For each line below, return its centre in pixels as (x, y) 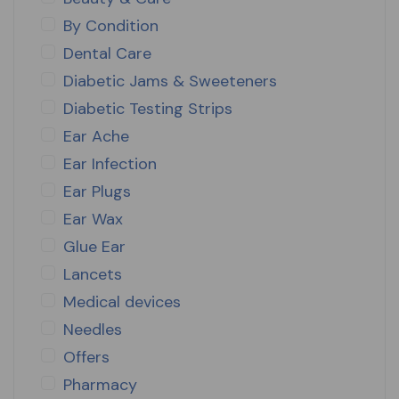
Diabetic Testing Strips (148, 108)
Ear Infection (110, 163)
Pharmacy (100, 384)
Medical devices (122, 301)
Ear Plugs (97, 191)
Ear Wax (93, 219)
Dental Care (107, 53)
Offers (86, 357)
